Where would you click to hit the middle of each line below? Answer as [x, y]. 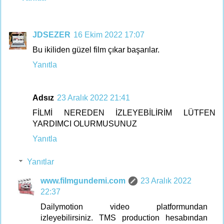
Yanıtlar [40, 162]
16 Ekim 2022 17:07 [109, 35]
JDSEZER [51, 35]
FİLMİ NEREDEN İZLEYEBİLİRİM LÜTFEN [124, 113]
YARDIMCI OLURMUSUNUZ [85, 124]
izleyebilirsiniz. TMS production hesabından [124, 218]
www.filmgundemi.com [83, 181]
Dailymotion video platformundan [124, 207]
